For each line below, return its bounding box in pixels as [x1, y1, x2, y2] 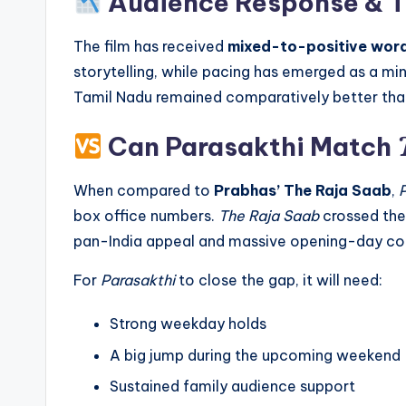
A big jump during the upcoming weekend [110, 345, 401, 364]
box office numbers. [73, 207, 218, 226]
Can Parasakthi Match [101, 130, 397, 163]
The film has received [73, 37, 227, 56]
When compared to [73, 181, 214, 200]
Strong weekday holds [110, 314, 266, 333]
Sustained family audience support [110, 377, 355, 396]
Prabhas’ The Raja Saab [214, 181, 391, 200]
